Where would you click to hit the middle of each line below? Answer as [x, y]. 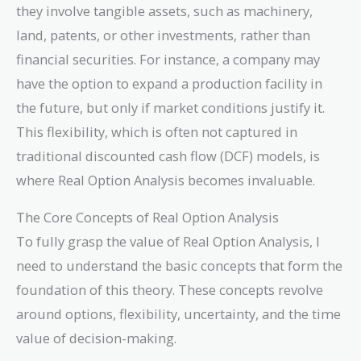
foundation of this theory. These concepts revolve [170, 290]
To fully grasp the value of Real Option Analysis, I [168, 242]
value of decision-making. [96, 338]
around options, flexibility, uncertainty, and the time [178, 314]
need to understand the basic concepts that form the [179, 266]
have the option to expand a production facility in [169, 83]
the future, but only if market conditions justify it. [170, 107]
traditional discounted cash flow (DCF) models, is [168, 156]
